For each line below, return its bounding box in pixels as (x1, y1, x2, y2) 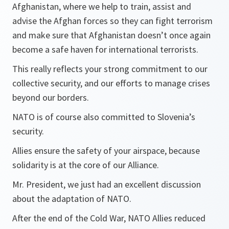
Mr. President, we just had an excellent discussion (12, 178, 201, 191)
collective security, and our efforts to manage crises (12, 77, 210, 89)
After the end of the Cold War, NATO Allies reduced (12, 212, 205, 224)
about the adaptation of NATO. (12, 193, 131, 205)
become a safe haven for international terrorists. (12, 43, 198, 56)
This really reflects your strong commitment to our (12, 63, 208, 75)
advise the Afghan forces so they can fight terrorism (12, 15, 213, 27)
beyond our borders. (12, 91, 89, 104)
